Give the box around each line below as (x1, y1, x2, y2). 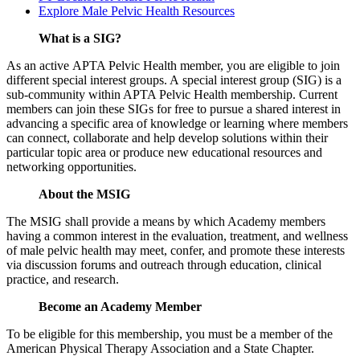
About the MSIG (39, 186, 130, 201)
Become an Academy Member (39, 299, 202, 313)
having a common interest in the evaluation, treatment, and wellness (6, 228, 348, 243)
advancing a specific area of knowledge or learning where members (6, 116, 348, 130)
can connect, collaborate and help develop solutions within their (6, 130, 328, 145)
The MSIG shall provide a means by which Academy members (6, 214, 325, 228)
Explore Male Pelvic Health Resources (39, 3, 235, 18)
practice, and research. (6, 272, 122, 286)
